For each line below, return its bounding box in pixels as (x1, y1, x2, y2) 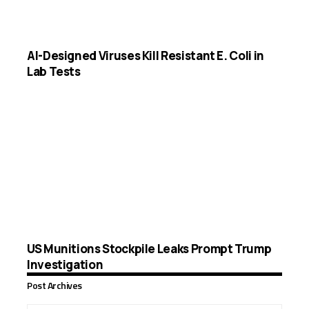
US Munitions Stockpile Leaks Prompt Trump (27, 241, 272, 257)
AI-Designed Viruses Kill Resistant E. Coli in (27, 48, 264, 63)
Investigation (27, 257, 103, 272)
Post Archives (27, 278, 82, 292)
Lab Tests (27, 63, 81, 79)
